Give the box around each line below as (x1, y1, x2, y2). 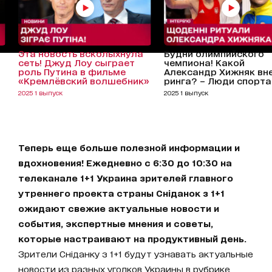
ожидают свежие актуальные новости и (18, 203, 219, 214)
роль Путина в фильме (18, 66, 126, 77)
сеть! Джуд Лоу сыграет (18, 57, 135, 68)
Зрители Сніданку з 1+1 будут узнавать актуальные (18, 248, 253, 259)
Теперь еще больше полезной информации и (18, 142, 240, 153)
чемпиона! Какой (164, 57, 245, 68)
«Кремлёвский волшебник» (18, 75, 149, 86)
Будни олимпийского (164, 48, 264, 59)
